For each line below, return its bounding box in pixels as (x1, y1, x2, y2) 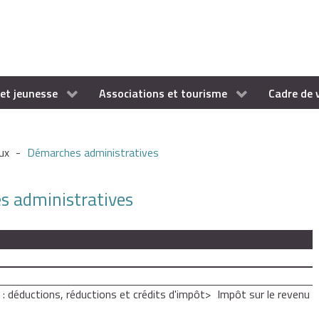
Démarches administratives (27, 144, 159, 162)
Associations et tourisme (98, 85, 227, 103)
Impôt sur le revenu (217, 286, 310, 303)
